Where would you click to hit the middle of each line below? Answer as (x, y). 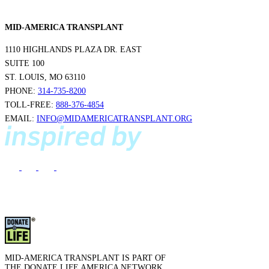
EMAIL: (21, 119)
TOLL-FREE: (30, 105)
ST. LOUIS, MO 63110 (45, 77)
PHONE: (21, 91)
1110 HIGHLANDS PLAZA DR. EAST (73, 50)
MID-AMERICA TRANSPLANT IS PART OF (85, 258)
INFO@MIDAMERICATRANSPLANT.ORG (114, 119)
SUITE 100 (25, 64)
